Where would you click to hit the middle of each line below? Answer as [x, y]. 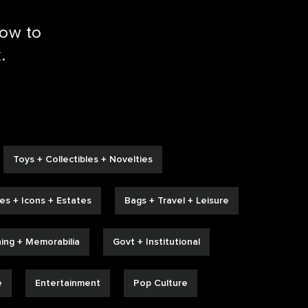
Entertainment [68, 283]
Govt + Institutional [156, 242]
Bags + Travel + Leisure [177, 200]
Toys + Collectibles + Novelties [83, 159]
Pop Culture [161, 283]
